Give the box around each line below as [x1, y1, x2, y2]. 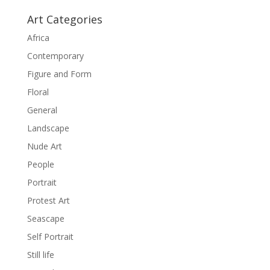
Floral [27, 86, 49, 98]
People [27, 158, 54, 170]
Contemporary [27, 49, 84, 61]
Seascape [27, 212, 64, 224]
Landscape [27, 122, 69, 134]
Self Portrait [27, 230, 74, 242]
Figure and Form [27, 67, 92, 80]
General [27, 104, 57, 116]
